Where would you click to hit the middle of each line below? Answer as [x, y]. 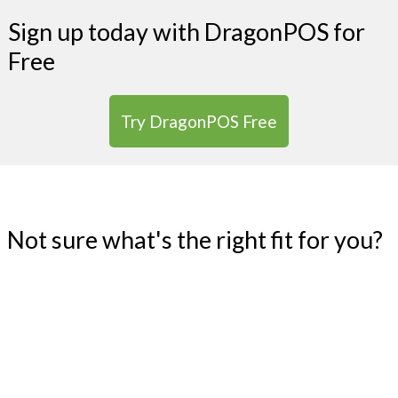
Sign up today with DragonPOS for [186, 32]
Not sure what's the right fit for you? [195, 240]
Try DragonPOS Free [199, 122]
